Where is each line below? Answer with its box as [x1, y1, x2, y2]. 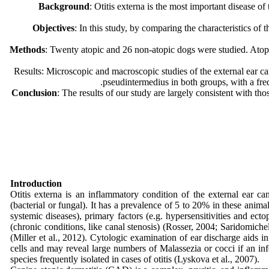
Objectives [32, 23, 74, 33]
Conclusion [11, 88, 57, 98]
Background [38, 1, 89, 11]
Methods [10, 44, 45, 55]
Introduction [10, 178, 62, 189]
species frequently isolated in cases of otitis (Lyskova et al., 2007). [10, 254, 262, 264]
